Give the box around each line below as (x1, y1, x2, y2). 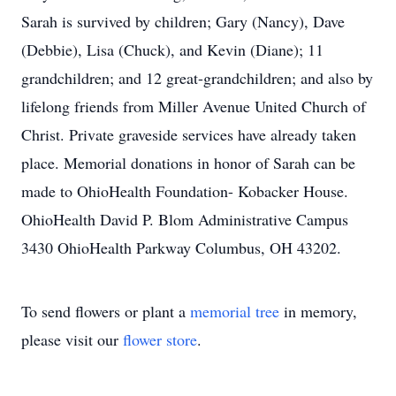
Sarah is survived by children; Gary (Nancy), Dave (21, 11, 345, 32)
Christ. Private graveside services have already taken (21, 124, 356, 145)
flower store (123, 329, 197, 350)
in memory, (279, 301, 357, 322)
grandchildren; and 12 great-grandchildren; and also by (21, 67, 373, 88)
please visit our (21, 329, 123, 350)
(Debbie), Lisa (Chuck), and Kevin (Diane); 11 (21, 39, 324, 60)
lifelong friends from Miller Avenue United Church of (21, 95, 366, 117)
